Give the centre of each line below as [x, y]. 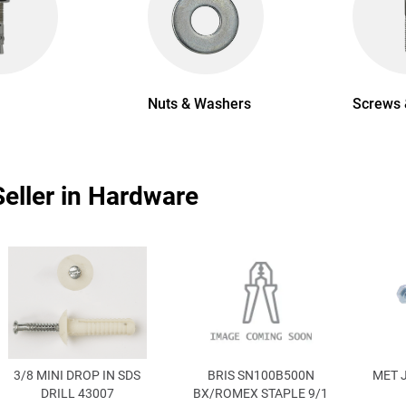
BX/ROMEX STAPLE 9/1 [261, 394]
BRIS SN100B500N [261, 376]
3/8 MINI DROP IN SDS [77, 376]
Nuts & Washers [199, 104]
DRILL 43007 [77, 394]
